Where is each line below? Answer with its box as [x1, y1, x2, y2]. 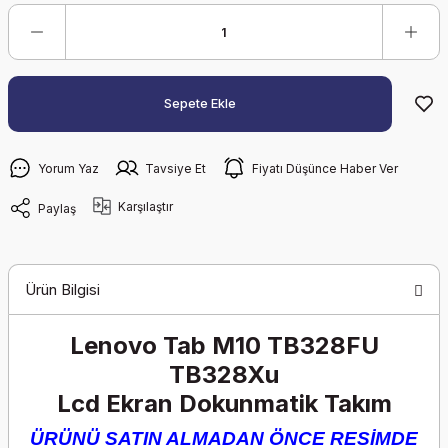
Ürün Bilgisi [25, 279, 100, 299]
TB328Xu [169, 360, 279, 389]
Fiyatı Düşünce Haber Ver [252, 160, 398, 176]
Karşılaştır [118, 198, 173, 214]
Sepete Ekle [164, 96, 236, 111]
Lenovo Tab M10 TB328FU [69, 331, 379, 360]
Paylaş [38, 200, 76, 216]
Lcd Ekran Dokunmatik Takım [56, 389, 392, 418]
